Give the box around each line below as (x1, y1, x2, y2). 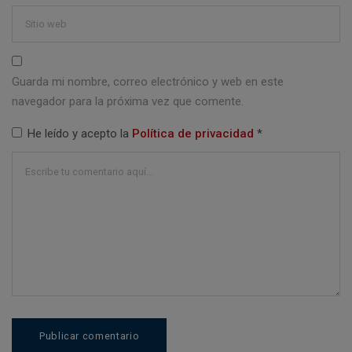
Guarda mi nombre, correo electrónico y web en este (12, 74, 284, 89)
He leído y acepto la (27, 126, 132, 141)
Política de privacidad (132, 126, 257, 141)
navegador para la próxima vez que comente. (12, 93, 244, 108)
